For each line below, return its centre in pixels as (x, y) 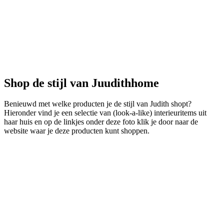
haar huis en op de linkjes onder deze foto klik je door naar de (101, 122)
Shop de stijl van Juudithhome (81, 83)
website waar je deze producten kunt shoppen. (77, 131)
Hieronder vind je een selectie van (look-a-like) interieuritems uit (105, 113)
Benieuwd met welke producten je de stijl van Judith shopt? (98, 104)
